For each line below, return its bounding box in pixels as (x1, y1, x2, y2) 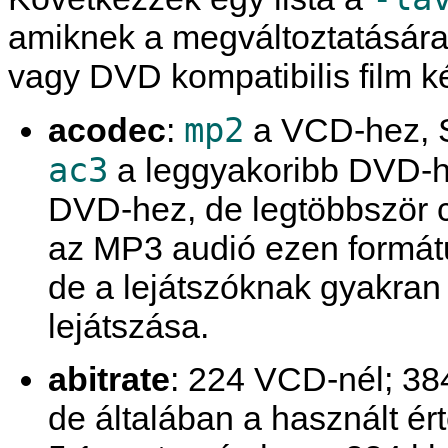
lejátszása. (48, 307, 209, 346)
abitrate (48, 360, 170, 399)
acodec (48, 111, 166, 150)
